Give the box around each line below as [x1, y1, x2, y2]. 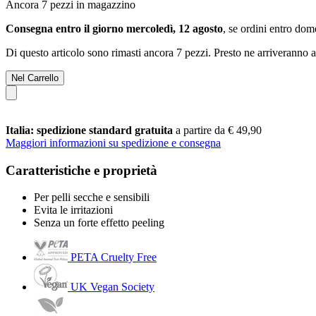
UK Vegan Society [71, 281, 154, 293]
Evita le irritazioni [34, 204, 113, 217]
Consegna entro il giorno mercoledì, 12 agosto [6, 22, 223, 35]
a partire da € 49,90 [176, 123, 262, 136]
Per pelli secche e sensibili [34, 191, 150, 204]
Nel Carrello [11, 72, 59, 83]
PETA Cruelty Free [71, 251, 157, 264]
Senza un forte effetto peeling [34, 217, 164, 229]
